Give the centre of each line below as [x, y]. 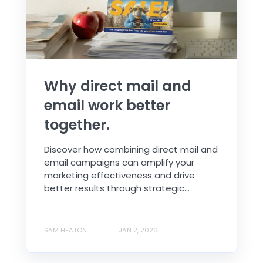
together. [77, 124]
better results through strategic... [117, 188]
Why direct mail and [118, 86]
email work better [107, 105]
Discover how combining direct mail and [131, 149]
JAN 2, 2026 [138, 230]
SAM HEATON [65, 230]
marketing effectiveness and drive [119, 175]
